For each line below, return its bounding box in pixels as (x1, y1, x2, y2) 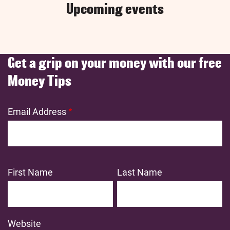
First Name (8, 167, 53, 178)
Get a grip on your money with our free (8, 55, 222, 71)
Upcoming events (66, 1, 164, 17)
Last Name (117, 167, 163, 178)
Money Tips (8, 73, 71, 89)
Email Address (8, 106, 66, 118)
